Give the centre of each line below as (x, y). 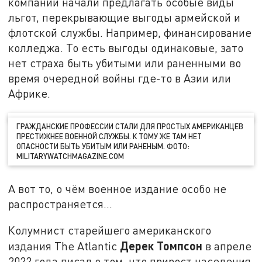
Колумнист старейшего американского (110, 230)
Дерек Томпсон (161, 246)
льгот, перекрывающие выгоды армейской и (125, 18)
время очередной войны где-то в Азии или (120, 78)
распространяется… (61, 204)
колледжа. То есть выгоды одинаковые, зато (126, 48)
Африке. (30, 94)
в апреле (227, 246)
